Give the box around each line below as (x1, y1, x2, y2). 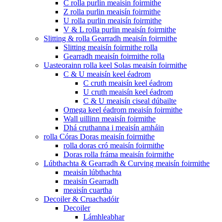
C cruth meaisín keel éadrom (83, 79, 172, 87)
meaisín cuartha (63, 186, 112, 194)
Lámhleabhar (83, 213, 124, 221)
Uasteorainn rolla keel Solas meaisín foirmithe (44, 61, 187, 69)
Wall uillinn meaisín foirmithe (63, 114, 156, 123)
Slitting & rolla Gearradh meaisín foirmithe (44, 34, 177, 43)
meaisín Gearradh (63, 177, 118, 185)
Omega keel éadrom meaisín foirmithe (63, 106, 182, 114)
